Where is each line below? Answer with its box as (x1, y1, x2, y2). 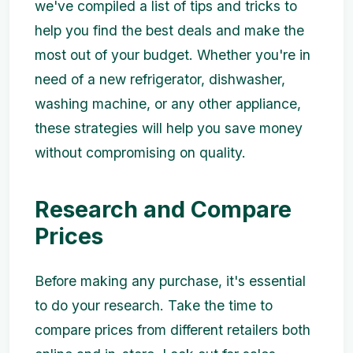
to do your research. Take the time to (35, 297, 273, 314)
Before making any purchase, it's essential (35, 273, 306, 289)
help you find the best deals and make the (35, 22, 304, 39)
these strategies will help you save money (35, 120, 303, 136)
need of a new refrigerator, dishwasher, (35, 71, 285, 87)
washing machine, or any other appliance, (35, 95, 301, 112)
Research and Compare (35, 195, 292, 223)
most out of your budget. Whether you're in (35, 46, 310, 63)
